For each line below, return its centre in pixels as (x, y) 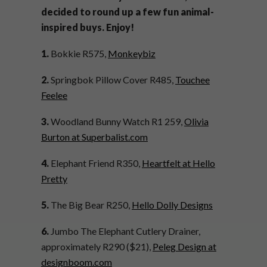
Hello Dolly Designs (172, 205)
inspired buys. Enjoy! (88, 27)
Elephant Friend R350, (95, 163)
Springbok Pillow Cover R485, (112, 80)
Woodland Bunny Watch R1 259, (117, 121)
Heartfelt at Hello (178, 163)
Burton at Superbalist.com (94, 137)
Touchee (193, 80)
